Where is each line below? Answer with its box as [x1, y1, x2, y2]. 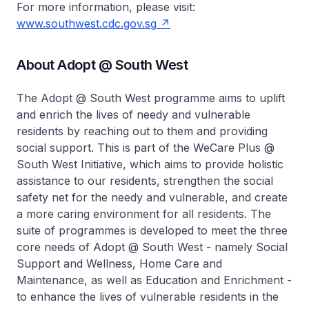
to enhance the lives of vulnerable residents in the [17, 290, 279, 303]
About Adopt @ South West [17, 57, 188, 73]
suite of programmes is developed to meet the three [17, 223, 288, 237]
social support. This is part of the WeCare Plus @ [17, 141, 275, 154]
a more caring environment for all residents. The [17, 207, 271, 221]
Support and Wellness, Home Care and [17, 257, 222, 270]
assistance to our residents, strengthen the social [17, 174, 273, 188]
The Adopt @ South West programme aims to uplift [17, 91, 285, 105]
